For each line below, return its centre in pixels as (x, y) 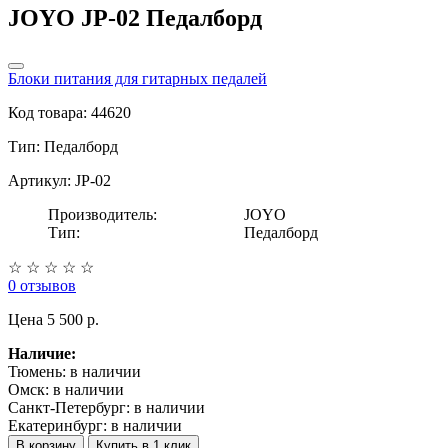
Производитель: (102, 214)
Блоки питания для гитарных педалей (137, 78)
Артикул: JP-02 (59, 180)
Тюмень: (39, 371)
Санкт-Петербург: (71, 407)
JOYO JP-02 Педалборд (135, 17)
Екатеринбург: (59, 425)
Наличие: (42, 353)
